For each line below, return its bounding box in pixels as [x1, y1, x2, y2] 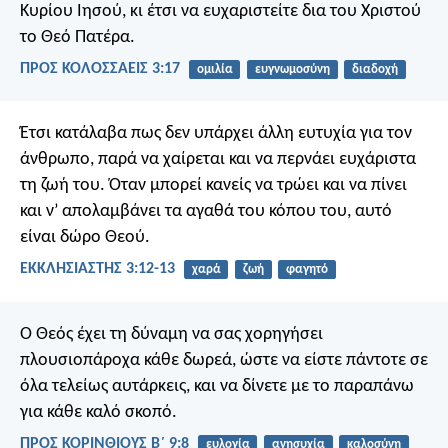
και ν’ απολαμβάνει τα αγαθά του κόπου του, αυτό [20, 202, 392, 222]
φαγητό [285, 263, 328, 277]
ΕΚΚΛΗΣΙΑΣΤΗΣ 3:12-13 [20, 261, 175, 278]
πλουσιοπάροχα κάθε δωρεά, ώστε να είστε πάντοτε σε [20, 350, 428, 370]
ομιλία [196, 62, 233, 76]
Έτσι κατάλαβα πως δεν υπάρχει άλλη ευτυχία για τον [20, 124, 412, 144]
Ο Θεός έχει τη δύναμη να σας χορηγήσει [20, 324, 323, 344]
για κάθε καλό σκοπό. [20, 402, 177, 422]
